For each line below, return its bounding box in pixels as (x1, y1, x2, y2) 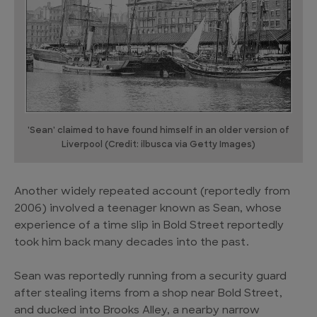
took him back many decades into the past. (14, 238, 249, 249)
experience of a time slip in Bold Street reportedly (14, 221, 284, 232)
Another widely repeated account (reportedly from (14, 187, 290, 198)
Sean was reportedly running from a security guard (14, 272, 287, 283)
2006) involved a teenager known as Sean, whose (14, 204, 282, 215)
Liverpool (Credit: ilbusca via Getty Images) (62, 141, 255, 150)
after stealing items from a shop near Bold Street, (14, 289, 282, 300)
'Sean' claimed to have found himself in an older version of (28, 127, 289, 136)
